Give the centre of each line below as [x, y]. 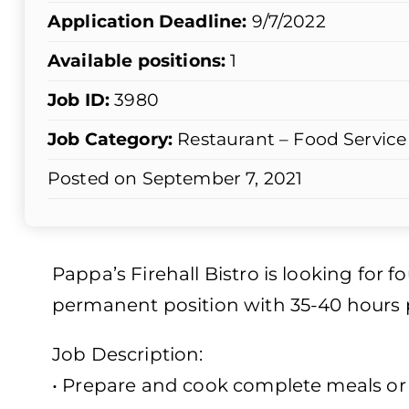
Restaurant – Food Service [292, 140]
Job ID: [79, 100]
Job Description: [128, 355]
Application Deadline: [147, 22]
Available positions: [137, 61]
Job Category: [110, 140]
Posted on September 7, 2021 [175, 179]
